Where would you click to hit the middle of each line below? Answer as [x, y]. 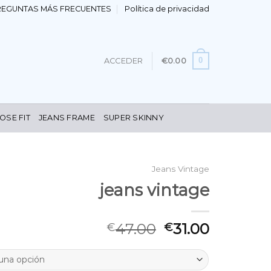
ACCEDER [123, 60]
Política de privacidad [167, 9]
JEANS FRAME [67, 118]
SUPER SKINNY [133, 118]
